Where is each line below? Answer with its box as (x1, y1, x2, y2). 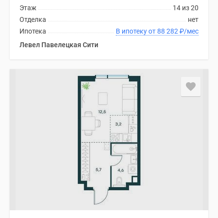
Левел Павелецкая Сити (19, 41, 98, 49)
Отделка (19, 16, 46, 23)
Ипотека (19, 27, 46, 35)
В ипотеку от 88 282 (157, 27, 180, 35)
